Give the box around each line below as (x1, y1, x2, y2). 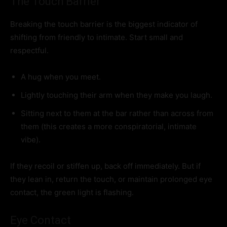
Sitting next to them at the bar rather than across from (21, 108, 213, 119)
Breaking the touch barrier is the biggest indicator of (10, 19, 198, 29)
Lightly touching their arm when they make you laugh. (21, 90, 212, 100)
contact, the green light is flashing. (10, 187, 134, 198)
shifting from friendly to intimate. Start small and (10, 32, 183, 43)
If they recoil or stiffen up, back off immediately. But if (10, 161, 201, 171)
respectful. (10, 46, 49, 56)
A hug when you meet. (21, 72, 101, 82)
